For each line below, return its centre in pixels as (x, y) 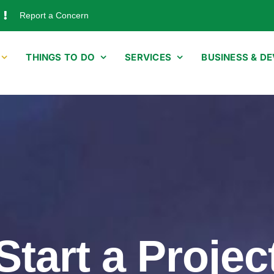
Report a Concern (54, 15)
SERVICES (148, 57)
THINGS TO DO (60, 57)
